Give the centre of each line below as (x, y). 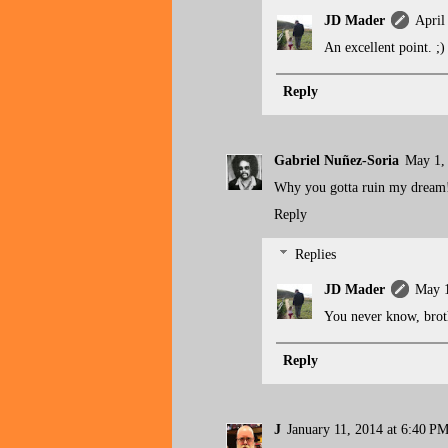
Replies (316, 255)
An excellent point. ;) (384, 48)
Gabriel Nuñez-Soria (336, 160)
